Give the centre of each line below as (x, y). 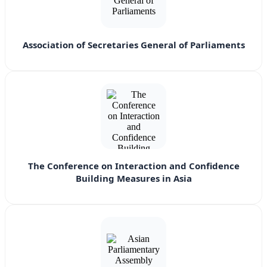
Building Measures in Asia (133, 178)
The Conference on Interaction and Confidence (133, 166)
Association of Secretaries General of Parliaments (133, 45)
